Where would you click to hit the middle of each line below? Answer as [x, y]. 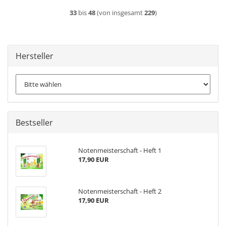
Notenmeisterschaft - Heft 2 [120, 191]
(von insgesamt [120, 13]
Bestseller [34, 123]
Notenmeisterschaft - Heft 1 [120, 150]
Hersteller [35, 56]
